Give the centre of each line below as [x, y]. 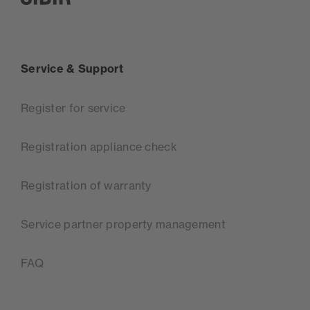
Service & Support [72, 69]
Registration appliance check [99, 147]
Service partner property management [123, 225]
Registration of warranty [86, 186]
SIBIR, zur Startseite [74, 13]
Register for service [73, 108]
